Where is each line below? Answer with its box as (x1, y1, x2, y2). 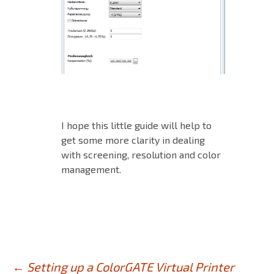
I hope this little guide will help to (61, 119, 212, 131)
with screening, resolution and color (61, 148, 221, 160)
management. (61, 163, 121, 175)
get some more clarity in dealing (61, 133, 205, 146)
